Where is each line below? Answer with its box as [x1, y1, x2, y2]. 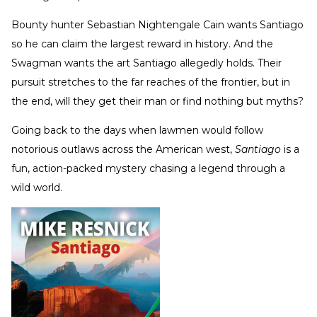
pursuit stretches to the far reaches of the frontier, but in [11, 76, 290, 89]
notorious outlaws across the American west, [11, 143, 235, 156]
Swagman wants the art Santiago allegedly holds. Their [11, 57, 282, 70]
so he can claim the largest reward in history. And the [11, 38, 273, 51]
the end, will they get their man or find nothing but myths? [11, 95, 304, 108]
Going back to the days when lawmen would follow [11, 124, 263, 137]
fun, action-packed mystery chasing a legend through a [11, 162, 285, 175]
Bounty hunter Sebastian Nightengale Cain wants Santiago [11, 18, 304, 32]
